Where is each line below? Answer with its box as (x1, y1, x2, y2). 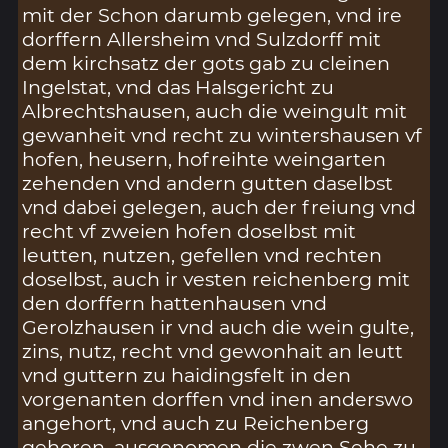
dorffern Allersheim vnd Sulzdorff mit (22, 27, 382, 52)
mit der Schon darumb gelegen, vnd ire (22, 3, 403, 28)
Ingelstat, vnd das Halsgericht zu (22, 75, 335, 100)
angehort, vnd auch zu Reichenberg (22, 411, 370, 436)
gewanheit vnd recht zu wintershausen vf (22, 123, 423, 148)
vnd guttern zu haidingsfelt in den (22, 363, 352, 388)
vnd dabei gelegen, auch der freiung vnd (22, 195, 417, 220)
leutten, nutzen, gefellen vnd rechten (22, 243, 383, 268)
